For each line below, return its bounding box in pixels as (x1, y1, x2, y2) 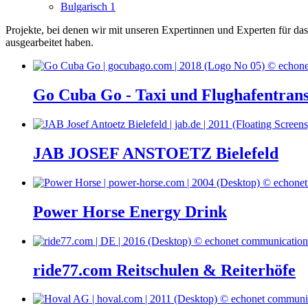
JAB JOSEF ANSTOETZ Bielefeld (33, 144, 278, 162)
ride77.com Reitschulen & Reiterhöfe (33, 261, 296, 279)
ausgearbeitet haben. (5, 36, 93, 49)
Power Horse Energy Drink (33, 202, 227, 221)
